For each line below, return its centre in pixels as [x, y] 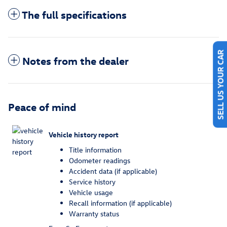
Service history [92, 181]
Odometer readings [100, 160]
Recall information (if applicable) [120, 203]
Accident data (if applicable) [113, 171]
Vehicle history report [84, 135]
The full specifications [74, 14]
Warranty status [94, 213]
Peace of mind [42, 106]
